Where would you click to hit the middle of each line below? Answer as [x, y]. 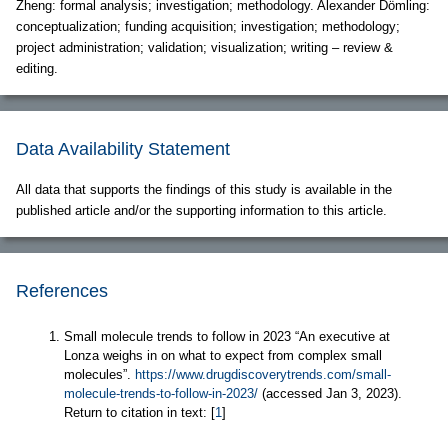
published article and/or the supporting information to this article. [201, 211]
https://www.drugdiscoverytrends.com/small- [263, 375]
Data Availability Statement [123, 149]
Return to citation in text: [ [139, 413]
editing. [37, 69]
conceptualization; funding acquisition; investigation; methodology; [208, 27]
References [62, 291]
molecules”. [99, 375]
